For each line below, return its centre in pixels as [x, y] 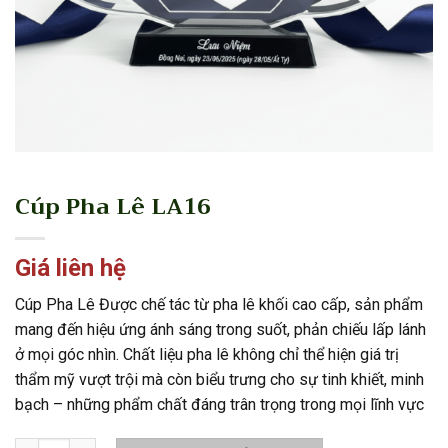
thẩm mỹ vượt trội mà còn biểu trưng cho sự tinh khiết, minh [219, 379]
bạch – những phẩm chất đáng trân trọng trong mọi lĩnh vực [219, 404]
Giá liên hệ [70, 268]
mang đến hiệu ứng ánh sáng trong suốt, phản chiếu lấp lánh [220, 329]
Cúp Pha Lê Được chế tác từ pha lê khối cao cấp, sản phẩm [219, 304]
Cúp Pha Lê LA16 [113, 206]
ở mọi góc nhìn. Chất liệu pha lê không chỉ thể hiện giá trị [207, 354]
